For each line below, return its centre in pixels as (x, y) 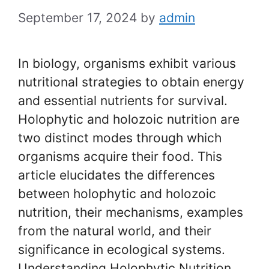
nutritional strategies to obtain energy (131, 82)
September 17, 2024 (77, 17)
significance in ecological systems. (122, 249)
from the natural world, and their (115, 231)
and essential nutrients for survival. (123, 100)
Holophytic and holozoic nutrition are (129, 119)
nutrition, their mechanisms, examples (131, 212)
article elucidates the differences (116, 175)
